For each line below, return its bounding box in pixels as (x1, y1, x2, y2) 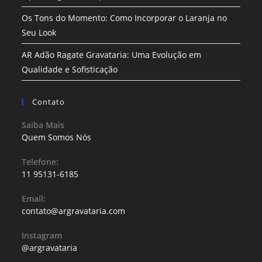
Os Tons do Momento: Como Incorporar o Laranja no (22, 12, 227, 23)
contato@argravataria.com (22, 205, 126, 216)
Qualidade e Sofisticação (22, 64, 118, 75)
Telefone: (22, 156, 59, 167)
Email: (22, 193, 46, 204)
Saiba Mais (22, 119, 65, 130)
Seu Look (22, 27, 57, 38)
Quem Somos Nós (22, 132, 92, 143)
